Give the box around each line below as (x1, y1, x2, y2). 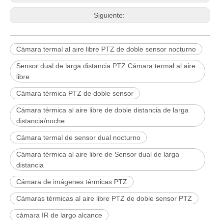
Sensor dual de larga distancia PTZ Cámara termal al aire (16, 61, 195, 70)
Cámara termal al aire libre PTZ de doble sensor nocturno (16, 45, 196, 53)
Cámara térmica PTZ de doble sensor (16, 89, 134, 97)
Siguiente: (93, 11, 127, 19)
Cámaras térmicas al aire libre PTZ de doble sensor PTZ (16, 194, 192, 202)
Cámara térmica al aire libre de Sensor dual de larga (16, 150, 179, 158)
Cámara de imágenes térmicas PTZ (16, 177, 127, 186)
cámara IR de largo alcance (16, 211, 102, 219)
